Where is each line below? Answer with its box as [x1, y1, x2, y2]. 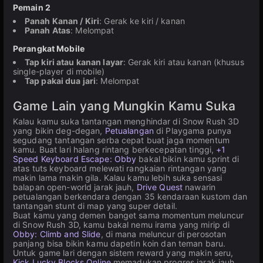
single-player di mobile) [13, 66, 104, 76]
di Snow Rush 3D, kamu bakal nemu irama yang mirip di [13, 220, 230, 230]
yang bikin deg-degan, [13, 126, 105, 136]
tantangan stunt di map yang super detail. [13, 201, 177, 211]
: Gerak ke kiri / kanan [99, 16, 185, 26]
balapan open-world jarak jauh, [13, 182, 137, 192]
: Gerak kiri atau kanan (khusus [123, 57, 244, 67]
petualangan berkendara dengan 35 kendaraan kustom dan [13, 191, 248, 201]
